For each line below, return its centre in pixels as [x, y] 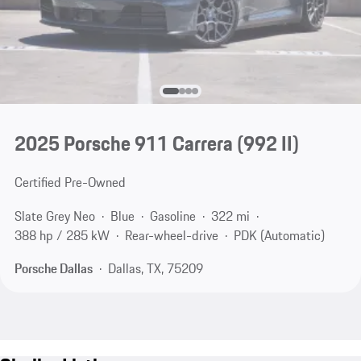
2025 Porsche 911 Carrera [123, 144]
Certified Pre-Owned [70, 183]
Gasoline [172, 216]
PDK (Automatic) [279, 235]
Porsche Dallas [53, 269]
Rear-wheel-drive [171, 235]
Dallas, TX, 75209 [155, 269]
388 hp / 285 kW [62, 235]
